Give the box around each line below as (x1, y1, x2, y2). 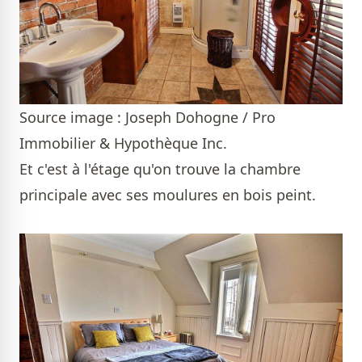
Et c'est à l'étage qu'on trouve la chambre (19, 158, 301, 179)
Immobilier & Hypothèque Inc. (19, 133, 227, 153)
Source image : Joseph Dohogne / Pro (19, 107, 276, 127)
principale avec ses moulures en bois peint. (19, 184, 316, 204)
